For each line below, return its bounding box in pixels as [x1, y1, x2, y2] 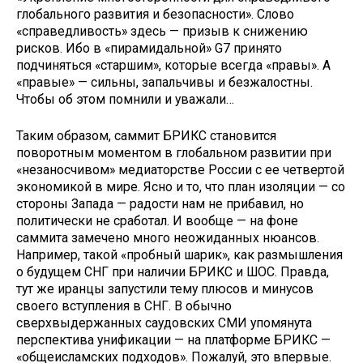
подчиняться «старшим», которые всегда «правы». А [16, 58, 331, 74]
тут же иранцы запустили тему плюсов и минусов [16, 280, 314, 297]
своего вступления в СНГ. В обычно [16, 297, 232, 314]
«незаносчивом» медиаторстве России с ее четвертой [16, 161, 344, 177]
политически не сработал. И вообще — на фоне [16, 212, 298, 228]
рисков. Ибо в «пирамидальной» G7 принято [16, 41, 282, 57]
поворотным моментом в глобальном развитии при [16, 144, 331, 160]
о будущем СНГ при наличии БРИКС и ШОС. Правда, [16, 263, 329, 280]
